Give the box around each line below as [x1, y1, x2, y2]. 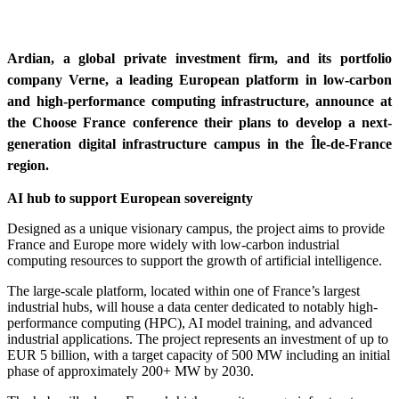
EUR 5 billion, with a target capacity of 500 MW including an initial [7, 346, 390, 362]
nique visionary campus [96, 220, 229, 236]
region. [7, 157, 49, 173]
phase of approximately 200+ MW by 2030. [7, 362, 254, 379]
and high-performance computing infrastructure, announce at [7, 93, 392, 109]
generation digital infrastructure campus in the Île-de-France [7, 135, 392, 151]
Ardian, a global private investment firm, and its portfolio [7, 50, 392, 66]
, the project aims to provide [229, 220, 385, 236]
